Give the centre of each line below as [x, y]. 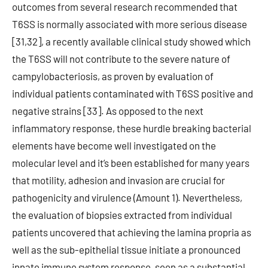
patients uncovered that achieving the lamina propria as [132, 232]
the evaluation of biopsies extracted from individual [122, 215]
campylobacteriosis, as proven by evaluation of [113, 76]
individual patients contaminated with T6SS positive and [133, 93]
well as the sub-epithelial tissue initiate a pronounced [126, 249]
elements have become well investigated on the [114, 145]
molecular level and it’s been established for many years [131, 163]
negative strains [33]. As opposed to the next [108, 111]
